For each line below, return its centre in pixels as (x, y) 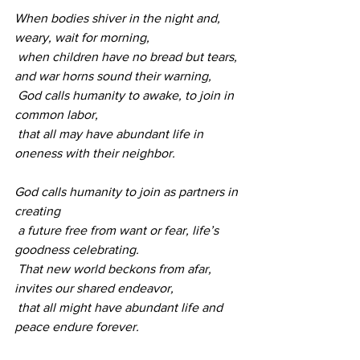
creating (37, 211)
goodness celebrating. (77, 250)
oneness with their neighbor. (96, 153)
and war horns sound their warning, (113, 76)
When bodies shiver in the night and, (119, 18)
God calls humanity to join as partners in (128, 192)
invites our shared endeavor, (94, 288)
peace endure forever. (77, 327)
